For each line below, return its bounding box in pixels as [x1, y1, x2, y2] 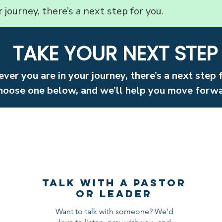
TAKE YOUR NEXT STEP [12, 40, 218, 67]
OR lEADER [76, 187, 153, 200]
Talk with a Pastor [42, 176, 186, 189]
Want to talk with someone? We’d [55, 207, 174, 216]
